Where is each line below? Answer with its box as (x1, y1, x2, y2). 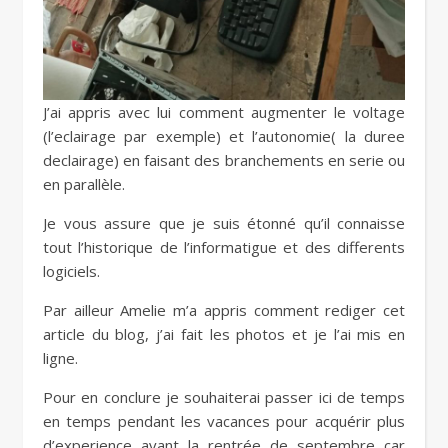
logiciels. (43, 260, 100, 281)
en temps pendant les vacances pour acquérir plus (43, 410, 405, 431)
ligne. (43, 347, 78, 368)
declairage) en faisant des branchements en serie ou (43, 149, 405, 170)
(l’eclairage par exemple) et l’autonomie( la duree (43, 125, 405, 146)
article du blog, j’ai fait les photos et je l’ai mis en (43, 323, 405, 344)
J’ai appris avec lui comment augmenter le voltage (43, 101, 405, 122)
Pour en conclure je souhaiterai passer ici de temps (43, 386, 405, 407)
